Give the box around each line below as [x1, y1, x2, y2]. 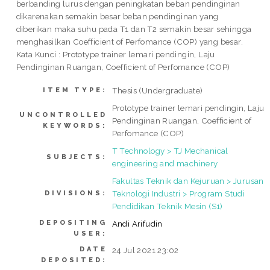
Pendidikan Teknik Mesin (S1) [111, 201, 223, 212]
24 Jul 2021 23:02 [111, 245, 179, 256]
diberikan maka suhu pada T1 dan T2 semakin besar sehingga [16, 24, 252, 34]
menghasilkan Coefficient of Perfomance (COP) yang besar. [16, 36, 243, 46]
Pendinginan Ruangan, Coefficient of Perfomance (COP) [16, 61, 230, 72]
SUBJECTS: [46, 153, 107, 162]
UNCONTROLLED [19, 111, 107, 119]
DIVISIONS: [45, 189, 107, 198]
